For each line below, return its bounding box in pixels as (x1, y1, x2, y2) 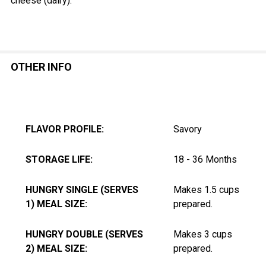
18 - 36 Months (173, 153, 237, 165)
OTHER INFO (11, 60, 72, 73)
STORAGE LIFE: (26, 153, 93, 165)
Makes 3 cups (173, 228, 232, 240)
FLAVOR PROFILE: (26, 123, 104, 135)
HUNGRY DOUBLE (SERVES (26, 228, 143, 240)
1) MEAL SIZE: (26, 198, 87, 210)
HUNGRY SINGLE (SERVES (26, 183, 138, 195)
